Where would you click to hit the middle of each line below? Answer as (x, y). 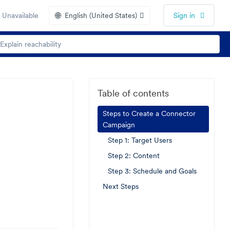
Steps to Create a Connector (149, 113)
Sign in (184, 15)
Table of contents (133, 93)
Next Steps (121, 186)
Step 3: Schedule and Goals (152, 171)
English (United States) (101, 15)
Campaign (119, 125)
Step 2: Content (134, 156)
